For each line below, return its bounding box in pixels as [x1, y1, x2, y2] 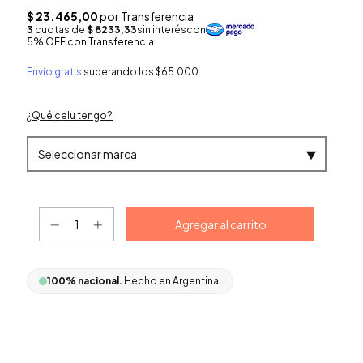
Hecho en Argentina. [124, 275, 221, 287]
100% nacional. [47, 275, 122, 287]
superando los [83, 66, 156, 78]
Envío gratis [27, 66, 82, 78]
